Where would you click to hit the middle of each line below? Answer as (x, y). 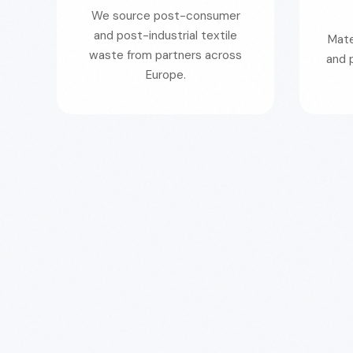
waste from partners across (165, 55)
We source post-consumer (165, 16)
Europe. (165, 75)
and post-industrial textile (165, 35)
